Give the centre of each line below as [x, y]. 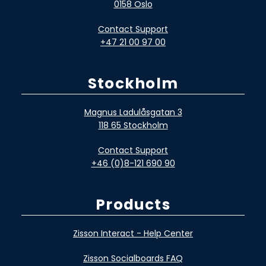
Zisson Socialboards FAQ [133, 259]
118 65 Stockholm [133, 126]
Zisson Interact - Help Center [133, 234]
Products [133, 204]
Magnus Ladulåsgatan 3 [133, 113]
